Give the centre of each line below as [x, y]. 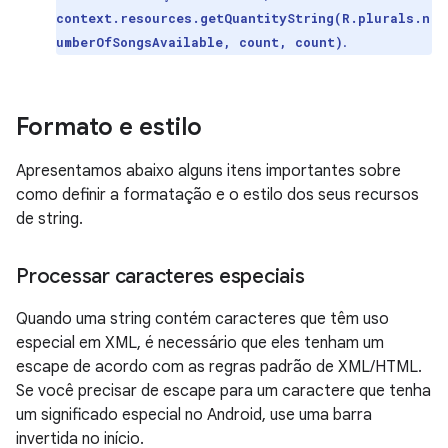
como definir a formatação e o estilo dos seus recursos [217, 195]
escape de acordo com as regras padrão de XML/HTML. [219, 367]
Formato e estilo [109, 127]
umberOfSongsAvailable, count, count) [199, 42]
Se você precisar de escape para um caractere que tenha [223, 391]
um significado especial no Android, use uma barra [194, 415]
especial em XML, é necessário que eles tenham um [200, 343]
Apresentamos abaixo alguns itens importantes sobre [208, 171]
